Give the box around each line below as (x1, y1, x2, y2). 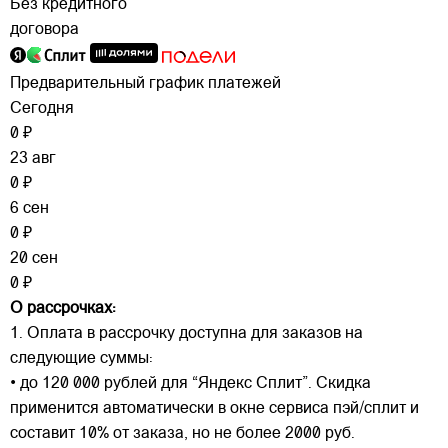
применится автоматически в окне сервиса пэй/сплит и (10, 400, 419, 417)
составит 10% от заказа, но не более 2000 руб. (10, 425, 355, 442)
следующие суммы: (10, 350, 153, 367)
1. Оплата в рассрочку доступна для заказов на (10, 325, 363, 342)
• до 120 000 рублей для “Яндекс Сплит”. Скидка (10, 375, 371, 392)
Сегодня (10, 100, 74, 117)
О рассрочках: (10, 300, 116, 317)
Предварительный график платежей (10, 75, 281, 92)
